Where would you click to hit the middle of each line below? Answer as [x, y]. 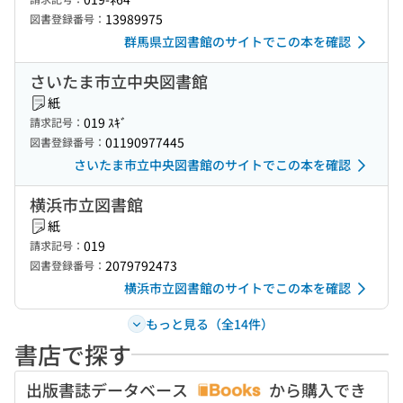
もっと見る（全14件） [209, 323]
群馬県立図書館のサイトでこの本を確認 [237, 41]
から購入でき [316, 390]
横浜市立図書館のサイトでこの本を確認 [237, 288]
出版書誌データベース [109, 390]
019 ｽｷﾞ [105, 122]
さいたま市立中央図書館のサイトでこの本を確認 [212, 165]
